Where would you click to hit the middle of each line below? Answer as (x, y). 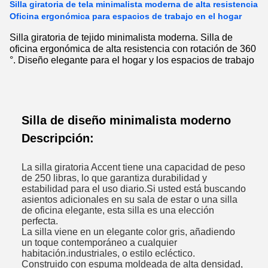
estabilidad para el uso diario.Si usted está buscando (134, 188)
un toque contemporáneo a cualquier (99, 242)
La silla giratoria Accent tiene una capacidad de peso (133, 167)
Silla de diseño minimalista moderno (126, 120)
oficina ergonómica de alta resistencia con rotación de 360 (133, 48)
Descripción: (58, 138)
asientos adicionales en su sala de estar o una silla (130, 199)
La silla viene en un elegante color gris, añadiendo (128, 232)
